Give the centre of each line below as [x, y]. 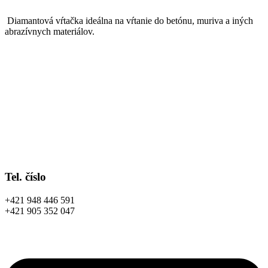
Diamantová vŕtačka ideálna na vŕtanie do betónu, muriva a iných [129, 21]
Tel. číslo [25, 177]
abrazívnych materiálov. [50, 32]
